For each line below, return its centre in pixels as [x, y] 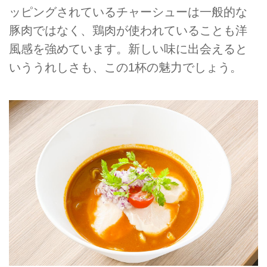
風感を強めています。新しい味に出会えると [128, 49]
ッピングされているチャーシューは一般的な [128, 12]
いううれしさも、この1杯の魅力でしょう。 [125, 67]
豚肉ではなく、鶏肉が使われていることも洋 [128, 30]
